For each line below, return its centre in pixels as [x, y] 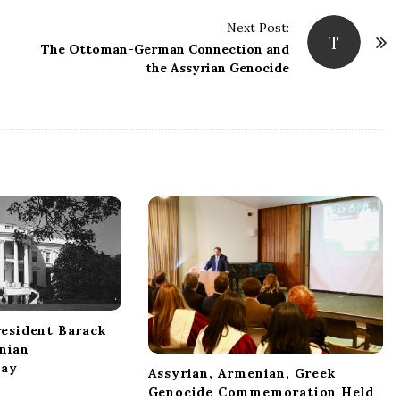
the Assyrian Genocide [217, 67]
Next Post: [258, 27]
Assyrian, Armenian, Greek [242, 373]
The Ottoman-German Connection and [165, 49]
